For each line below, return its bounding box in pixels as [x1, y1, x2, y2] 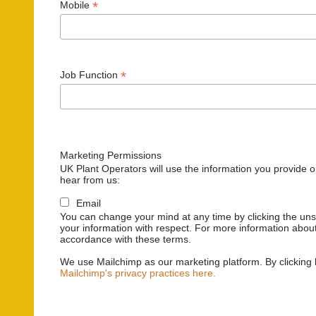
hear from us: [60, 174, 121, 186]
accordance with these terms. [60, 233, 192, 245]
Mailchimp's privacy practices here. [60, 267, 217, 279]
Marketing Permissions [60, 149, 162, 161]
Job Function [60, 69, 121, 81]
